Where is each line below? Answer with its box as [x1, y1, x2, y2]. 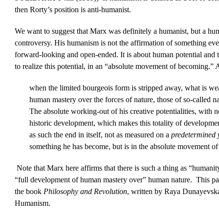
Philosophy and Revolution [43, 187, 127, 196]
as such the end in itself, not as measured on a [29, 131, 171, 139]
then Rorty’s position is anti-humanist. [14, 5, 131, 14]
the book [14, 187, 44, 196]
